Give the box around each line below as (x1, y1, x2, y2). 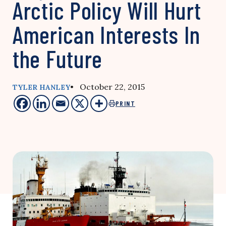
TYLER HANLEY (13, 83, 70, 92)
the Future (13, 44, 103, 73)
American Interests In (13, 20, 201, 49)
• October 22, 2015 (70, 82, 145, 92)
